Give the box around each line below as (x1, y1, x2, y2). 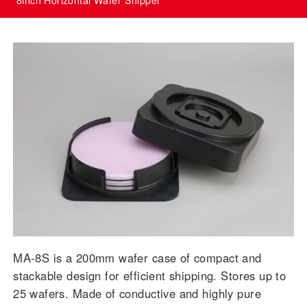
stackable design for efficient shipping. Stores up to (13, 267, 286, 284)
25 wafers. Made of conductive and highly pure (13, 285, 261, 302)
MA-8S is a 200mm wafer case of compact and (13, 249, 262, 267)
